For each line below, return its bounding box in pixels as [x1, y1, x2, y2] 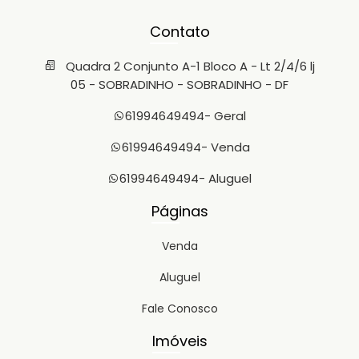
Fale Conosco [141, 301, 218, 317]
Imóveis [151, 331, 208, 351]
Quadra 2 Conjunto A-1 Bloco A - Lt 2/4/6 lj [63, 58, 315, 75]
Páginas [151, 201, 208, 221]
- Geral [204, 107, 246, 124]
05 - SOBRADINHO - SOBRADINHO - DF [71, 76, 288, 93]
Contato [149, 22, 210, 42]
